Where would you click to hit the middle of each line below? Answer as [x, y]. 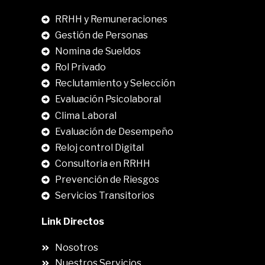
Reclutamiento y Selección [115, 83]
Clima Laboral [85, 116]
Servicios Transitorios [104, 196]
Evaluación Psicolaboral [108, 99]
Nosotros [76, 248]
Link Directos [73, 222]
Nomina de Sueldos [98, 51]
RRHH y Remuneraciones [111, 20]
